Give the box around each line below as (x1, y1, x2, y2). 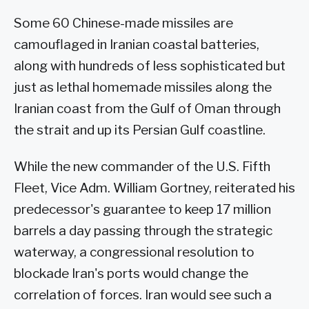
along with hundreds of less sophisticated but (14, 57, 286, 74)
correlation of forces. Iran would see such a (14, 287, 272, 303)
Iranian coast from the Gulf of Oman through (14, 100, 281, 117)
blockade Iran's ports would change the (14, 266, 248, 282)
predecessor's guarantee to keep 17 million (14, 201, 271, 218)
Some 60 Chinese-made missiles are (14, 14, 233, 31)
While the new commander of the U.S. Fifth (14, 159, 270, 175)
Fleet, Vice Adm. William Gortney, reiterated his (14, 180, 295, 197)
